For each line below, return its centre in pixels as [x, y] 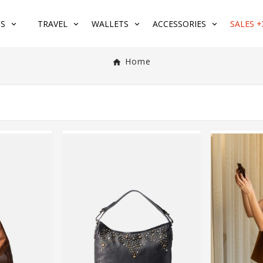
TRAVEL [53, 24]
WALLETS [110, 24]
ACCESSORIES [179, 24]
